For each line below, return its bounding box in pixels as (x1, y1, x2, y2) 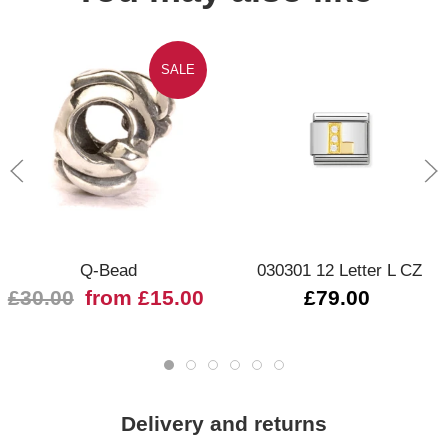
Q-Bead (79, 260, 137, 281)
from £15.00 (84, 286, 204, 311)
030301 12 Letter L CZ (257, 260, 423, 281)
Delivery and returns (121, 412, 327, 437)
